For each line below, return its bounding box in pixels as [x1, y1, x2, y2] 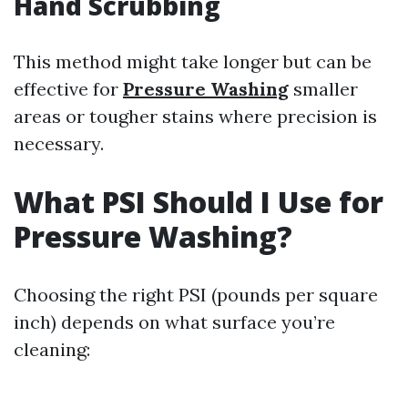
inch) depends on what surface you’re [14, 311, 335, 333]
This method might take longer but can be [14, 50, 372, 73]
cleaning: [14, 338, 90, 361]
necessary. [14, 132, 104, 155]
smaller [289, 77, 358, 100]
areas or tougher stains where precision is [14, 105, 377, 127]
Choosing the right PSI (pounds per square [14, 283, 378, 306]
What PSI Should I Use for [14, 182, 383, 221]
